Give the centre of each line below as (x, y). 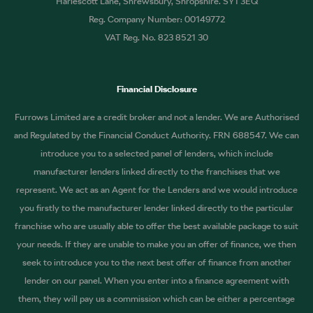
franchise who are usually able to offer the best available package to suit (156, 226)
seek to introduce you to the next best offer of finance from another (156, 262)
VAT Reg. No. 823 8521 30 (156, 37)
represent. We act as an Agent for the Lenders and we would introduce (156, 189)
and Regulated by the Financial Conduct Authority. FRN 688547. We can (156, 135)
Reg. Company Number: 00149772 (156, 19)
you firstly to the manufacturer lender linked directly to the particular (156, 208)
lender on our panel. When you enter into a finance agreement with (156, 280)
